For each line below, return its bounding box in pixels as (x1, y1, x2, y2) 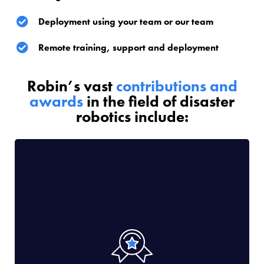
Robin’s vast (27, 75, 116, 96)
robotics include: (75, 106, 189, 127)
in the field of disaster (83, 91, 235, 111)
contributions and (115, 75, 237, 96)
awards (29, 91, 83, 111)
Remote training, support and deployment (38, 41, 219, 54)
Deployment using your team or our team (38, 15, 213, 28)
